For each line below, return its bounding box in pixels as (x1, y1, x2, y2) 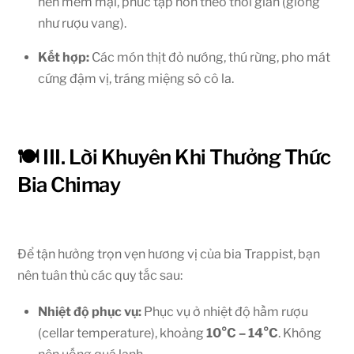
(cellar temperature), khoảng (38, 325, 206, 341)
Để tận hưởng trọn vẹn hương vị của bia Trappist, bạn (17, 246, 321, 262)
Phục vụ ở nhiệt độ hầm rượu (141, 303, 308, 319)
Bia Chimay (17, 172, 121, 198)
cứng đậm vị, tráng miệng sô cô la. (38, 70, 234, 86)
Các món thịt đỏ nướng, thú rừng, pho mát (89, 49, 330, 65)
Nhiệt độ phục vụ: (38, 303, 141, 319)
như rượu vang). (38, 15, 126, 31)
